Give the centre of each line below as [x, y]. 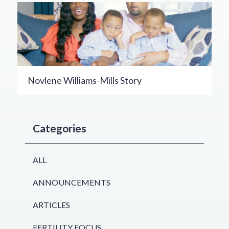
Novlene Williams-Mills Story [84, 81]
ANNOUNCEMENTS [71, 182]
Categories [59, 128]
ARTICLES [51, 205]
